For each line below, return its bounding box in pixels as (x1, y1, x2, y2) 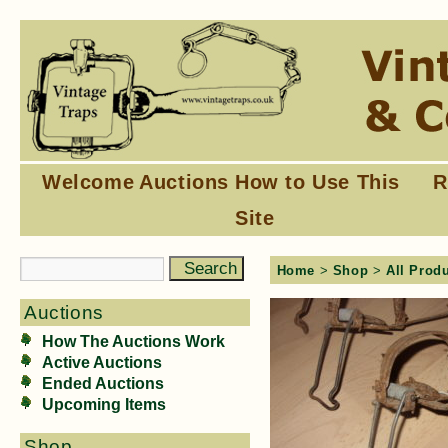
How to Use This (235, 171, 401, 193)
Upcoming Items (42, 396, 166, 413)
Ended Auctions (42, 375, 164, 392)
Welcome (42, 171, 135, 193)
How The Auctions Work (42, 333, 225, 350)
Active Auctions (42, 354, 162, 371)
